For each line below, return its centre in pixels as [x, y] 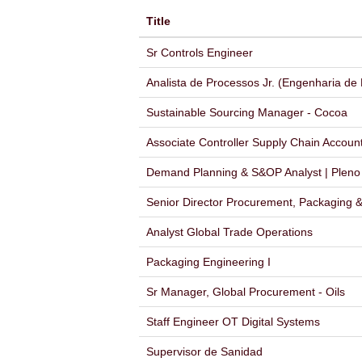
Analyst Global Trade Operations [229, 232]
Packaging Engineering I [208, 262]
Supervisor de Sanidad [204, 351]
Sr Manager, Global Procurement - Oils [246, 292]
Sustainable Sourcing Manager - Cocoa [247, 112]
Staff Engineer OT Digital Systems [233, 322]
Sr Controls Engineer [200, 53]
